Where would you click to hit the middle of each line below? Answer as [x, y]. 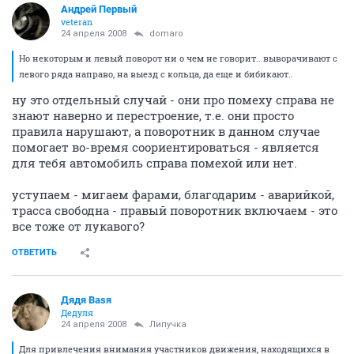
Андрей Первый [99, 9]
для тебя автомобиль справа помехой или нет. [154, 163]
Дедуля [77, 313]
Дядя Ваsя [86, 300]
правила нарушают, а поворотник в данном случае [166, 131]
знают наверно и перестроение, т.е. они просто [153, 115]
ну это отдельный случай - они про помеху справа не [173, 100]
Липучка [168, 324]
